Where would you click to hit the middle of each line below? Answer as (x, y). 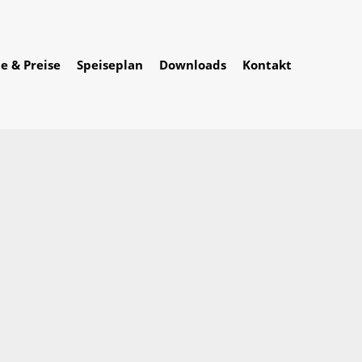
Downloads (193, 64)
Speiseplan (110, 64)
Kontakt (267, 64)
